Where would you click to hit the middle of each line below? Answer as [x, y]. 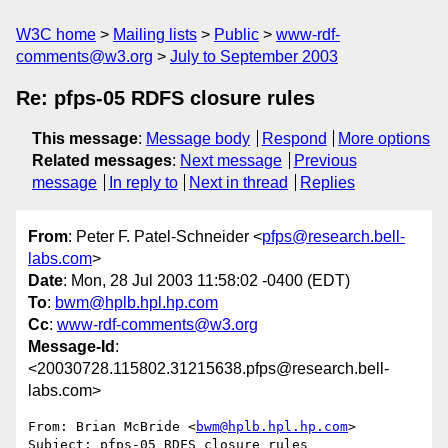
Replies [327, 182]
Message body [198, 138]
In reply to [143, 182]
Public [236, 34]
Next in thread [239, 182]
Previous [325, 160]
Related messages [102, 160]
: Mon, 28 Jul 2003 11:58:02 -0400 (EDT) [206, 281]
